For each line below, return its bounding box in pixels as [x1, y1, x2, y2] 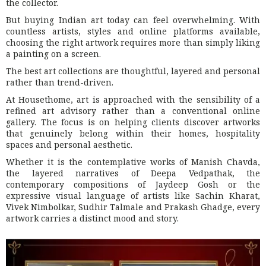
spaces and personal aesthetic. [6, 139, 132, 151]
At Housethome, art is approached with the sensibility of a [6, 94, 260, 106]
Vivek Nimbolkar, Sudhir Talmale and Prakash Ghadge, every [6, 201, 260, 213]
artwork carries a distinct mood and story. [6, 213, 179, 224]
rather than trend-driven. [6, 77, 113, 88]
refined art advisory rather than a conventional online [6, 105, 260, 117]
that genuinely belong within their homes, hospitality [6, 128, 260, 140]
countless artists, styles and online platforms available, [6, 26, 260, 37]
